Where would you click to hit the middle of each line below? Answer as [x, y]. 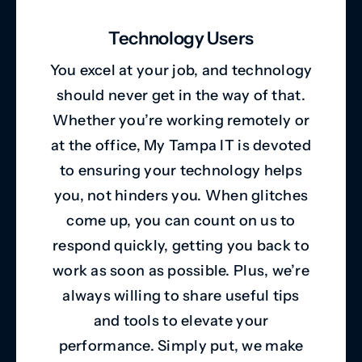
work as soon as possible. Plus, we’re [181, 270]
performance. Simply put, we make [181, 345]
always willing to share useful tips [181, 295]
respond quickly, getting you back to [181, 245]
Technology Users [181, 38]
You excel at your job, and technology [181, 70]
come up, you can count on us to [181, 220]
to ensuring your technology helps [181, 170]
